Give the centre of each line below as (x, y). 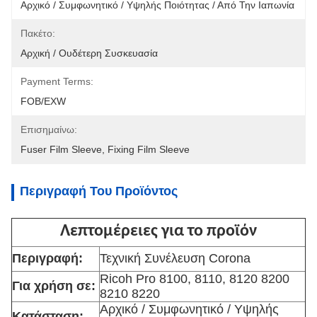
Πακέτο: (38, 33)
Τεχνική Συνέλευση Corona (175, 258)
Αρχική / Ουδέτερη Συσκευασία (89, 53)
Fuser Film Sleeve (61, 149)
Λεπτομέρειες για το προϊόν (158, 231)
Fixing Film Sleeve (149, 149)
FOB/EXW (43, 101)
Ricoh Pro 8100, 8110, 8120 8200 (195, 279)
